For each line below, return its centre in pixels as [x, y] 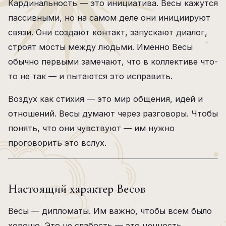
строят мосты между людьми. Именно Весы [100, 47]
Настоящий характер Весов [77, 189]
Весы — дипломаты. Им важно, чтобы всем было [110, 211]
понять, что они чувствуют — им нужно [91, 128]
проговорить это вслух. [57, 143]
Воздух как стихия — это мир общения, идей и [105, 99]
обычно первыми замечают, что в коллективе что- [113, 62]
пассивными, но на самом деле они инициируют [109, 18]
